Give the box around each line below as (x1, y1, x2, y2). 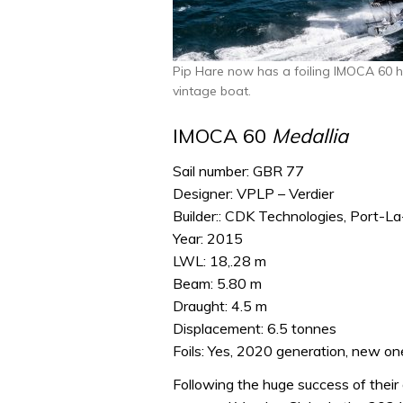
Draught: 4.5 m (173, 296, 267, 315)
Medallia (272, 123, 348, 149)
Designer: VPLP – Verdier (173, 184, 334, 202)
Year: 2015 (173, 228, 243, 247)
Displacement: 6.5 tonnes (173, 318, 336, 337)
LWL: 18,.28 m (173, 251, 266, 270)
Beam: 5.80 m (173, 273, 262, 292)
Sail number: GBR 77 (173, 161, 304, 180)
